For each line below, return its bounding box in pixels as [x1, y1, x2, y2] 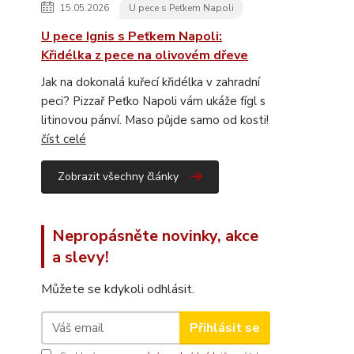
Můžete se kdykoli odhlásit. [41, 281, 194, 298]
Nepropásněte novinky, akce [52, 225, 258, 247]
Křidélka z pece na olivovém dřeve [41, 47, 248, 64]
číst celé [41, 131, 86, 147]
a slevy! [52, 247, 109, 268]
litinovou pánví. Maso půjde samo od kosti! [41, 112, 269, 128]
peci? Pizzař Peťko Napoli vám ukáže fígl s [41, 93, 265, 109]
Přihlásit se [189, 318, 260, 337]
